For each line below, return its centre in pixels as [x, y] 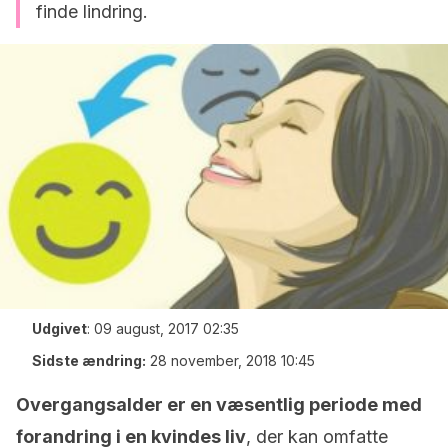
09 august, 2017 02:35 [166, 328]
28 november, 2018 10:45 [232, 360]
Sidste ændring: [89, 360]
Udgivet [59, 328]
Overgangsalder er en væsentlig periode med [219, 404]
